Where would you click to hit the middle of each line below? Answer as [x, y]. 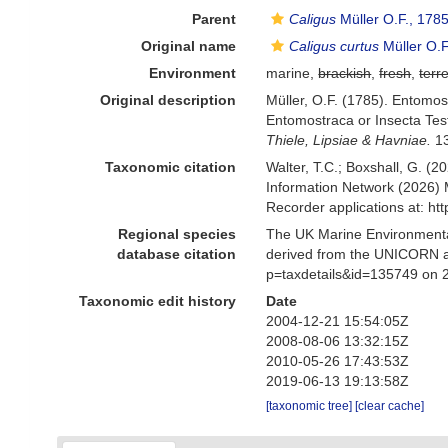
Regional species [177, 234]
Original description [168, 100]
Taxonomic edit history [158, 301]
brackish [345, 73]
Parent [214, 19]
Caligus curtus [334, 46]
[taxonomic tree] [311, 406]
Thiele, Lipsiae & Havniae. [349, 140]
